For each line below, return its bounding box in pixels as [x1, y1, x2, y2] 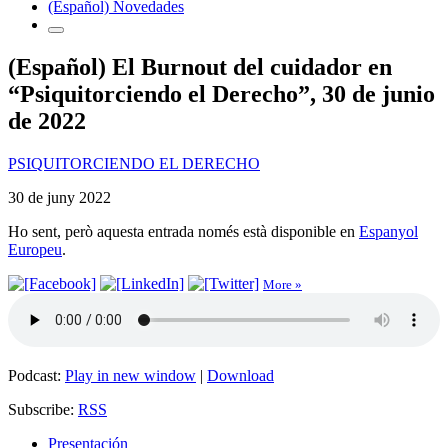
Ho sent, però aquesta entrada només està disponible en [8, 222, 359, 240]
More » [263, 276, 302, 292]
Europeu [8, 240, 62, 258]
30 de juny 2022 [8, 188, 111, 206]
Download [207, 366, 274, 384]
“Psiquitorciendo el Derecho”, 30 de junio [8, 80, 435, 107]
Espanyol [359, 222, 418, 240]
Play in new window [65, 366, 196, 384]
